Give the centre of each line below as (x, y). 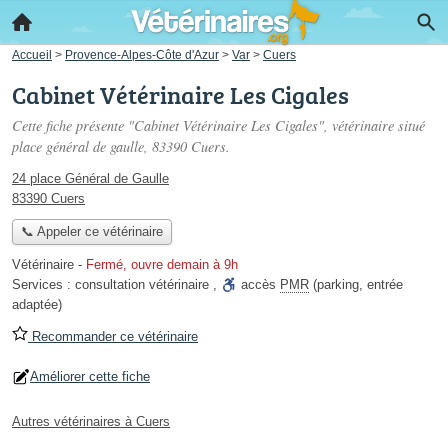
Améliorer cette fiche (90, 377)
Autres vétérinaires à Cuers (91, 422)
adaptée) (37, 305)
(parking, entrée (356, 285)
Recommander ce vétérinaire (113, 337)
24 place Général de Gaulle (90, 178)
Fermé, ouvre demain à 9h (162, 265)
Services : (43, 285)
